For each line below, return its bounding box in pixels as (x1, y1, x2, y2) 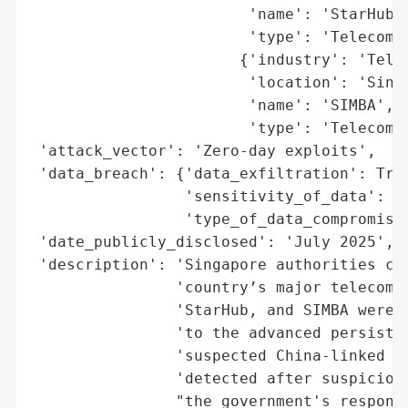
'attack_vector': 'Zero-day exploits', (30, 141, 376, 159)
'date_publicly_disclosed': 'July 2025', (30, 232, 394, 250)
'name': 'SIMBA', (30, 96, 394, 114)
